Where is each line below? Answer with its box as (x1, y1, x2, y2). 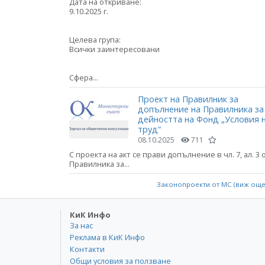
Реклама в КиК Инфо (70, 232, 145, 243)
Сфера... (69, 72, 98, 83)
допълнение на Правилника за (138, 103, 264, 115)
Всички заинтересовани (69, 43, 160, 54)
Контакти (70, 244, 105, 255)
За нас (70, 220, 93, 231)
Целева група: (69, 34, 121, 45)
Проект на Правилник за (138, 93, 238, 105)
